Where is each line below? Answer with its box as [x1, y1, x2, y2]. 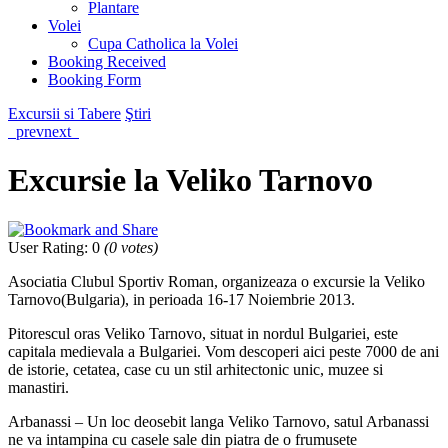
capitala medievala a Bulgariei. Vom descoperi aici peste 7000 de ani [8, 342, 439, 360]
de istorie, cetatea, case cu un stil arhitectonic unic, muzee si [8, 360, 383, 378]
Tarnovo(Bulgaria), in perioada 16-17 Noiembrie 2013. [8, 290, 355, 308]
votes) [117, 238, 158, 256]
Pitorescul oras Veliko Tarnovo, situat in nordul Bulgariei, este [8, 324, 398, 342]
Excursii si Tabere [8, 105, 121, 122]
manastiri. [8, 378, 69, 396]
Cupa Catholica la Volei [88, 35, 238, 52]
